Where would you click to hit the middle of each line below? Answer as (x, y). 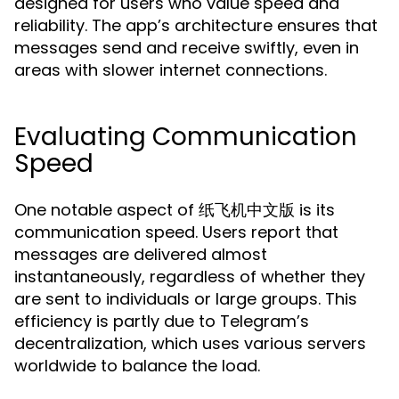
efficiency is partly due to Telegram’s (162, 321)
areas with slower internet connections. (171, 70)
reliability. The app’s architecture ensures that (196, 25)
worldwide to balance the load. (137, 366)
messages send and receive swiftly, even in (187, 48)
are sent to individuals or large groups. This (186, 299)
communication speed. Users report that (176, 232)
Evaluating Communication (186, 137)
